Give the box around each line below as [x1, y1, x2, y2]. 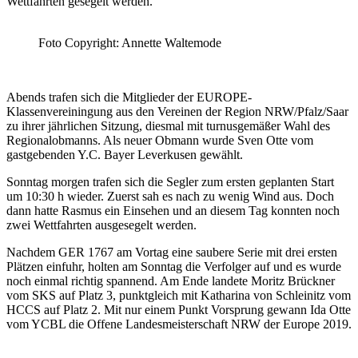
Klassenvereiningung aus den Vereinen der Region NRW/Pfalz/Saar [6, 104, 348, 118]
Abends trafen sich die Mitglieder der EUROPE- [6, 89, 252, 104]
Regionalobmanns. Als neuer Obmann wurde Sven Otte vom [6, 133, 313, 147]
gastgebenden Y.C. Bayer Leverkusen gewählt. [6, 147, 243, 161]
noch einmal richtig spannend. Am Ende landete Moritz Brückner [6, 273, 335, 288]
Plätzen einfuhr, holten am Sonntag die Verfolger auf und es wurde [6, 259, 341, 273]
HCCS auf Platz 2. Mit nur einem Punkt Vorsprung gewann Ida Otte [6, 302, 351, 316]
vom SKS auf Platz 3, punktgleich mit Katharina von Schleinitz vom [6, 288, 351, 302]
